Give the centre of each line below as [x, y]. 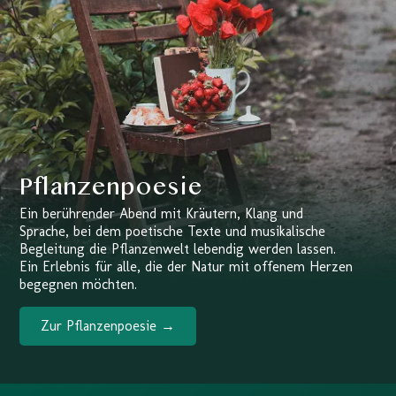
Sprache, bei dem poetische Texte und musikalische [173, 232]
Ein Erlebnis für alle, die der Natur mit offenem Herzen [187, 267]
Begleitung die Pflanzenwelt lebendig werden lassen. [178, 249]
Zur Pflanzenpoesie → [108, 325]
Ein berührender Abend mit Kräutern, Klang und [162, 214]
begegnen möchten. [79, 285]
